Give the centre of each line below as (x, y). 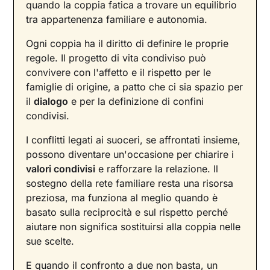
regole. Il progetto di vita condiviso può (116, 58)
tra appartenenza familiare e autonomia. (117, 20)
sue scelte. (50, 241)
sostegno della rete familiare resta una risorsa (130, 184)
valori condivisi (61, 169)
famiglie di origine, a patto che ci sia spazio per (135, 87)
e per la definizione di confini (136, 102)
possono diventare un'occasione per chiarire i (130, 155)
